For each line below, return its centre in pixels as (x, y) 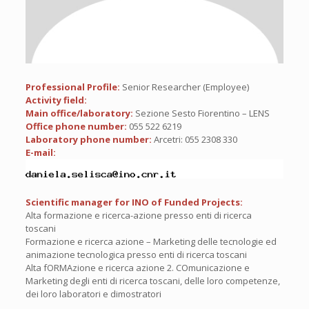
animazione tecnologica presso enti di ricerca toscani (136, 255)
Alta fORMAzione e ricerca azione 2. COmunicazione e (137, 268)
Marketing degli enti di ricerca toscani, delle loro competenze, (152, 281)
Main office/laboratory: (80, 113)
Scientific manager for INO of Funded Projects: (134, 202)
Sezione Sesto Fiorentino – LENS (202, 113)
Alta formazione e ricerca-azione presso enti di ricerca (138, 216)
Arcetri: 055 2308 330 (195, 140)
